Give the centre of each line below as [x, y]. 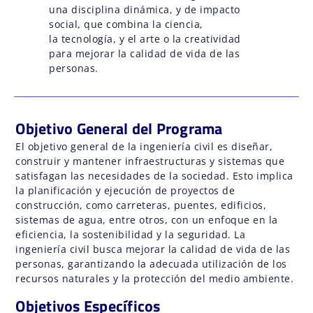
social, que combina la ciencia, [126, 24]
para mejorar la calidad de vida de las [144, 53]
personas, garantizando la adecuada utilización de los [151, 263]
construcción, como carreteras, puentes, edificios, [141, 205]
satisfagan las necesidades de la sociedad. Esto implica [154, 175]
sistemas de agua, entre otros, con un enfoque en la [147, 219]
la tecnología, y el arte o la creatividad [145, 38]
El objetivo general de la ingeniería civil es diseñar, [144, 146]
